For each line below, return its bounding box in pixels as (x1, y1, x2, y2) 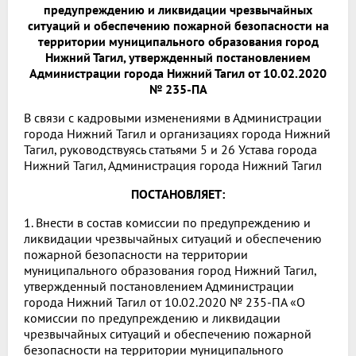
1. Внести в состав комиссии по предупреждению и (24, 215, 311, 231)
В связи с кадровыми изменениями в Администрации (24, 110, 322, 126)
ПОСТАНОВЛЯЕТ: (131, 186, 225, 203)
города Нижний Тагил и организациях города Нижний (24, 126, 331, 142)
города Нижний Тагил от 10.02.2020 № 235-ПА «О (24, 294, 305, 311)
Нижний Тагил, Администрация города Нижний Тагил (24, 157, 322, 174)
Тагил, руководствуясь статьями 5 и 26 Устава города (24, 141, 317, 158)
